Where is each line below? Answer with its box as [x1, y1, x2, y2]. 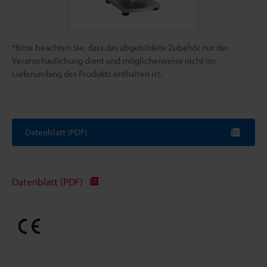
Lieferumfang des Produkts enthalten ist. [12, 68, 162, 79]
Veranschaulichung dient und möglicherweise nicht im [12, 55, 216, 66]
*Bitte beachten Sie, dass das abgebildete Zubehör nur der [12, 42, 229, 53]
